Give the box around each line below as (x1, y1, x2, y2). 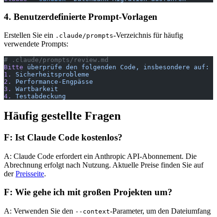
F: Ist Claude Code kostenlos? (4, 132, 123, 143)
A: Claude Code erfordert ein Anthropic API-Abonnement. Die (4, 152, 197, 160)
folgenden (77, 63, 116, 71)
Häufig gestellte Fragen (4, 109, 121, 123)
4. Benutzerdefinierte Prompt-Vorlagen (4, 11, 157, 22)
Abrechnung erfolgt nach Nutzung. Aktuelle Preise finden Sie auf (4, 160, 203, 169)
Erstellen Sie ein (4, 31, 55, 40)
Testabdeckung (12, 93, 66, 100)
